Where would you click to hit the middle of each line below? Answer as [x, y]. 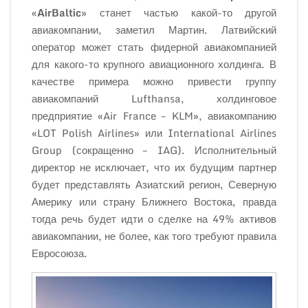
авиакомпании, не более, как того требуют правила [154, 236]
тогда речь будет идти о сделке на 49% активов [154, 219]
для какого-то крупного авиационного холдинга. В [154, 64]
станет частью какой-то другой [181, 12]
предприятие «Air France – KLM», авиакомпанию [154, 115]
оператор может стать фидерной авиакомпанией [154, 47]
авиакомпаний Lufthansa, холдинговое [154, 98]
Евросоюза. [59, 253]
